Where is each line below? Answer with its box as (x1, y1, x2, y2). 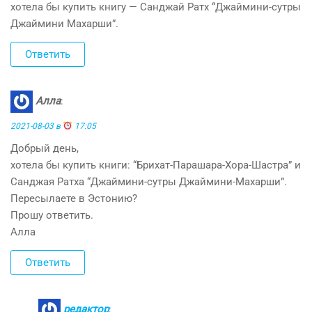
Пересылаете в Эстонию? (10, 192, 137, 205)
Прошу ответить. (10, 208, 93, 221)
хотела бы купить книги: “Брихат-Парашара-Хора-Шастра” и (10, 158, 301, 171)
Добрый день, (10, 141, 79, 155)
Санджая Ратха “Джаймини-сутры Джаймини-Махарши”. (10, 175, 287, 188)
